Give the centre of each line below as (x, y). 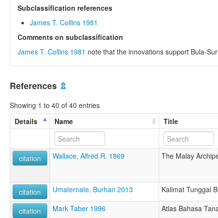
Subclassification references (65, 8)
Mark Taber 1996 (79, 209)
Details (26, 121)
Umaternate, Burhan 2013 (93, 190)
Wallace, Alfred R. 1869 (89, 156)
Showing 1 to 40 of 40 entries (55, 105)
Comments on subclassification (70, 37)
